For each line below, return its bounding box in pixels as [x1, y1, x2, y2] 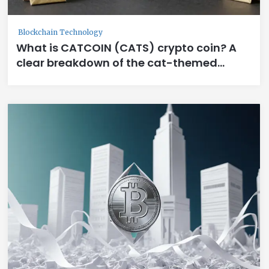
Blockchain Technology [18, 27, 103, 37]
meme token [16, 70, 86, 85]
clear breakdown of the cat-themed [16, 55, 217, 70]
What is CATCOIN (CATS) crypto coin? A [16, 40, 237, 55]
